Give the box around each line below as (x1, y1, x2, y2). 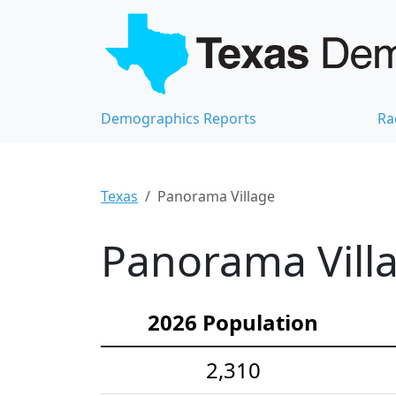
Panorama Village (157, 187, 275, 207)
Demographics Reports (101, 109, 256, 129)
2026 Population (148, 308, 318, 338)
